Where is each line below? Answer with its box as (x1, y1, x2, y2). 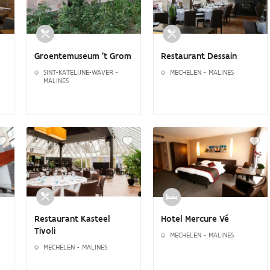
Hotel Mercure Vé (161, 213, 229, 225)
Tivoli (34, 225, 55, 236)
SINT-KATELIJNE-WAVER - (43, 67, 118, 77)
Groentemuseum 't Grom (34, 50, 131, 61)
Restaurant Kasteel (34, 213, 110, 224)
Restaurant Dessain (161, 50, 237, 61)
